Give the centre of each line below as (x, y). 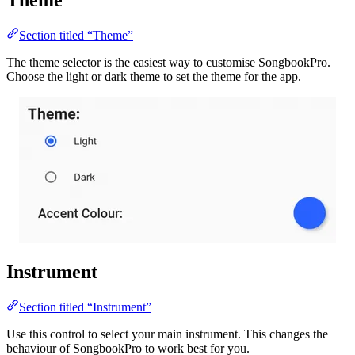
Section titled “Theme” (76, 35)
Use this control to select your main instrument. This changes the (167, 334)
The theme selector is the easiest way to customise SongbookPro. (168, 62)
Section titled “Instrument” (85, 307)
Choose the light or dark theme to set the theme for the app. (154, 76)
